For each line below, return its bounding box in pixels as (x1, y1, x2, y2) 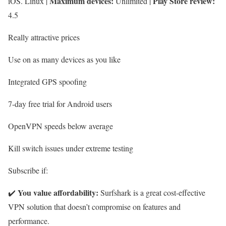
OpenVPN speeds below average (8, 121, 113, 132)
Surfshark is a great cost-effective (98, 187, 205, 198)
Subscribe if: (8, 165, 48, 176)
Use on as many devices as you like (8, 54, 121, 65)
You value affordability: (18, 187, 98, 199)
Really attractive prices (8, 32, 80, 43)
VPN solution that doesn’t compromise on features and (8, 201, 181, 212)
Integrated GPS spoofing (8, 76, 87, 87)
